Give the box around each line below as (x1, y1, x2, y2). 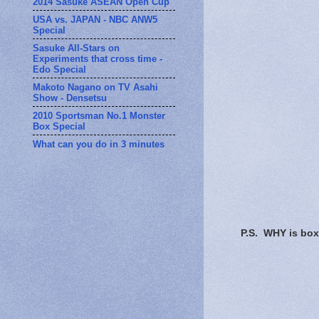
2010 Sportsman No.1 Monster (33, 110, 165, 121)
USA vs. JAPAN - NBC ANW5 (33, 14, 157, 25)
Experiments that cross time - (33, 53, 162, 64)
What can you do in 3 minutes (33, 138, 164, 150)
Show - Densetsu (33, 92, 107, 103)
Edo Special (33, 63, 86, 75)
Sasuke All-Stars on (33, 42, 120, 53)
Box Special (33, 120, 85, 132)
